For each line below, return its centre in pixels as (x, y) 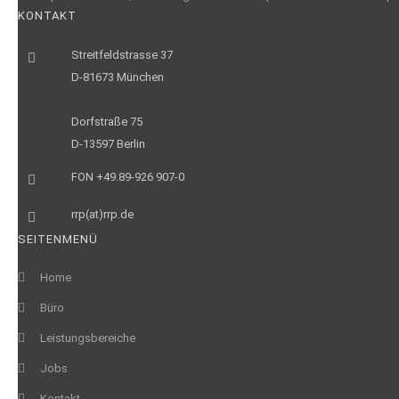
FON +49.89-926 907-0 (128, 177)
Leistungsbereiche (88, 338)
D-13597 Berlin (108, 144)
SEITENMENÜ (58, 239)
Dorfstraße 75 (107, 122)
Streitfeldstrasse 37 (122, 55)
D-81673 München (118, 77)
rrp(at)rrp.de (102, 214)
